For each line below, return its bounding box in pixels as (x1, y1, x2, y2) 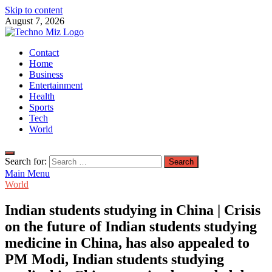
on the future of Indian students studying (5, 218, 257, 234)
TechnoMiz (5, 47, 49, 58)
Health (29, 91, 55, 101)
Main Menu (5, 168, 50, 178)
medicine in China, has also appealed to (5, 234, 250, 251)
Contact (29, 47, 59, 58)
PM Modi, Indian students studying (5, 251, 224, 267)
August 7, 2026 (5, 16, 64, 26)
